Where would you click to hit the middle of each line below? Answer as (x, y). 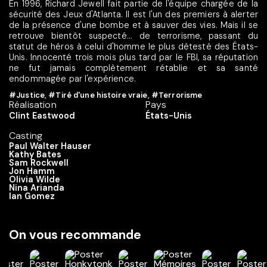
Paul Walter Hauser (50, 146)
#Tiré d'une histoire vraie (98, 95)
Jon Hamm (32, 171)
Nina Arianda (37, 188)
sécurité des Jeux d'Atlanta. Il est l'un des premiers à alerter (133, 14)
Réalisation (33, 105)
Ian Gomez (32, 196)
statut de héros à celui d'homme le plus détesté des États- (133, 46)
